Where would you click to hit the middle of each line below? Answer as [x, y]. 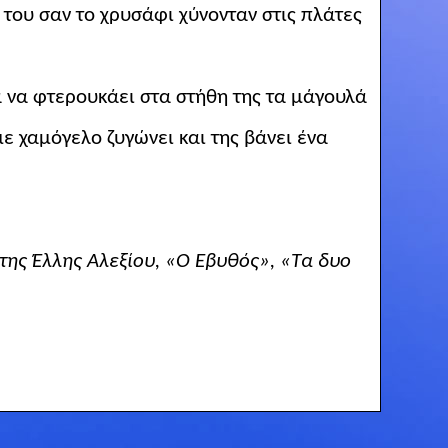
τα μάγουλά [313, 97]
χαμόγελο [60, 138]
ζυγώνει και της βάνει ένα [214, 138]
